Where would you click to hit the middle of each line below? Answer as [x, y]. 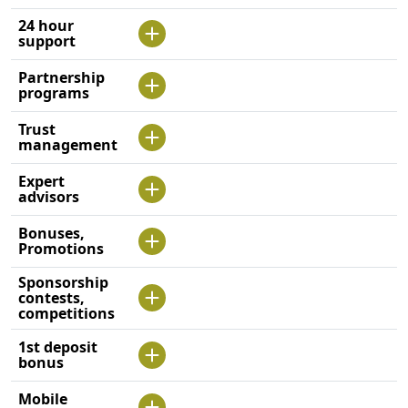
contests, [51, 297]
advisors [49, 196]
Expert [41, 181]
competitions [66, 313]
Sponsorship [63, 282]
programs [54, 92]
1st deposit [58, 347]
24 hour [46, 25]
